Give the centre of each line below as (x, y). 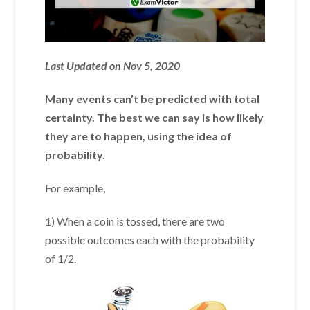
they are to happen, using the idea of (139, 136)
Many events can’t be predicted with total (153, 99)
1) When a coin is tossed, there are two (135, 221)
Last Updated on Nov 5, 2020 (113, 66)
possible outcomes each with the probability (150, 240)
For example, (75, 188)
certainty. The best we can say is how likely (155, 118)
